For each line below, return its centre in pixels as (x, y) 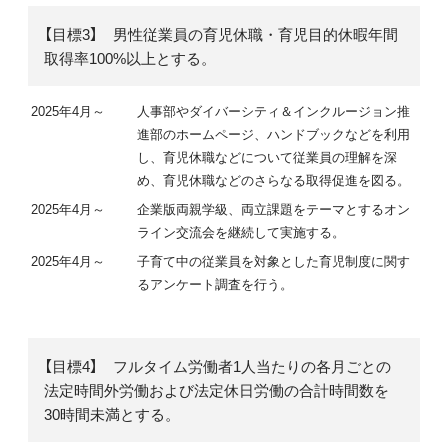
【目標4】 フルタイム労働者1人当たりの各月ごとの (217, 365)
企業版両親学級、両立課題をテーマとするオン (273, 208)
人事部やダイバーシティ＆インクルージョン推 (273, 110)
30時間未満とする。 (112, 413)
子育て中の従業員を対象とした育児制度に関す (273, 260)
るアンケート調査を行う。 (215, 283)
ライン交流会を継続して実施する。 (241, 231)
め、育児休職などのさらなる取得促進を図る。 (273, 179)
